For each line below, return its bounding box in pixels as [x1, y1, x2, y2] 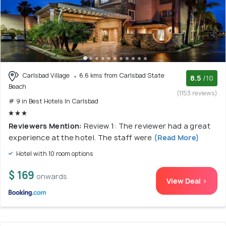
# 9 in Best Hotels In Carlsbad [9, 96, 98, 105]
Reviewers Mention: [9, 121, 84, 131]
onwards [36, 171, 67, 181]
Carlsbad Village [21, 71, 71, 80]
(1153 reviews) [177, 89, 217, 97]
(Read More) [152, 132, 200, 142]
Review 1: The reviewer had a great [83, 121, 210, 131]
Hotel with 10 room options [15, 149, 93, 158]
